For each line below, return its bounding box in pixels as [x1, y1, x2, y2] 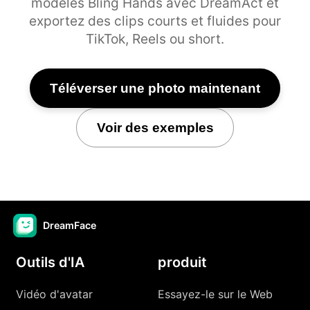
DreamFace [43, 219, 97, 232]
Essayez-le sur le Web [158, 286, 273, 301]
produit [158, 253, 207, 271]
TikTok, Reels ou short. [86, 30, 224, 47]
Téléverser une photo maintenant [50, 80, 260, 95]
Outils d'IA [16, 253, 85, 271]
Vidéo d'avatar [16, 286, 93, 301]
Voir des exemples [96, 120, 214, 135]
